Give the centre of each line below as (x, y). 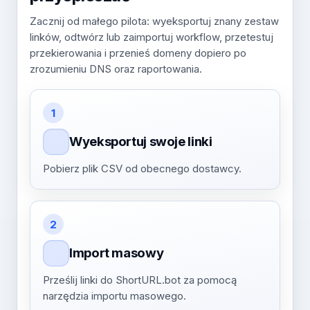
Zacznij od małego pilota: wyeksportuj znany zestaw (154, 21)
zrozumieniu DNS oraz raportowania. (116, 69)
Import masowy (117, 253)
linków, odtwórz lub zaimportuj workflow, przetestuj (152, 37)
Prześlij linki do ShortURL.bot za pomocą (140, 280)
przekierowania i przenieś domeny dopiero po (138, 53)
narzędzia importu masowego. (115, 296)
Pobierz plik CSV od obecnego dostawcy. (142, 168)
